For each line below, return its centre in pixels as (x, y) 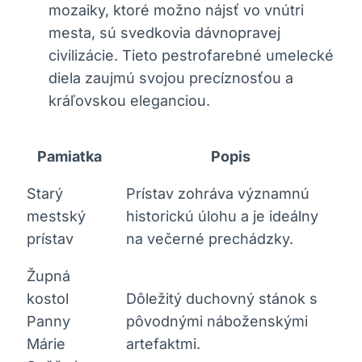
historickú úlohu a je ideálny (222, 216)
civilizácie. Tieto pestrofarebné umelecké (191, 55)
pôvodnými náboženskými (217, 321)
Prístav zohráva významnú (218, 193)
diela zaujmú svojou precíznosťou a (171, 78)
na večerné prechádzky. (210, 238)
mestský (56, 216)
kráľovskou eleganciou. (129, 100)
